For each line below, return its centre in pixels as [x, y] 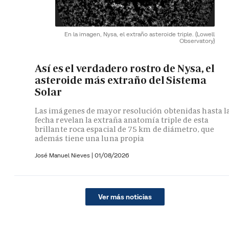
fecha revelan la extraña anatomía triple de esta [122, 120]
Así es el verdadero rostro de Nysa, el [125, 68]
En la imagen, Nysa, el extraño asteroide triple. [130, 34]
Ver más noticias [125, 197]
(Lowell [205, 34]
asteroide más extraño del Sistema [121, 80]
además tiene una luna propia [90, 139]
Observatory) [197, 41]
